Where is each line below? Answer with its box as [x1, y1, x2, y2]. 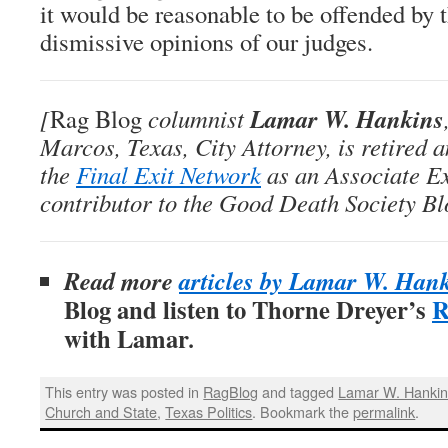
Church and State [45, 401, 158, 423]
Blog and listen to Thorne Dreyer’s [64, 291, 432, 327]
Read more [64, 263, 179, 298]
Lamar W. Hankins [250, 101, 444, 136]
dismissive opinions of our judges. [40, 25, 373, 58]
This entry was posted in [45, 381, 204, 403]
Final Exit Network [76, 158, 261, 191]
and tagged [258, 381, 339, 403]
